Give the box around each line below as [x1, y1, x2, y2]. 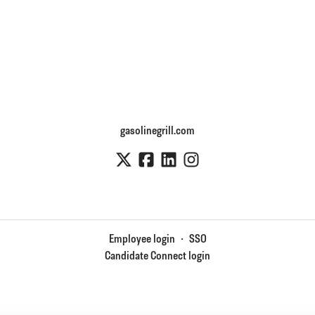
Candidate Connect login [105, 252, 210, 262]
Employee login [108, 235, 175, 245]
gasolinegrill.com [120, 127, 195, 136]
